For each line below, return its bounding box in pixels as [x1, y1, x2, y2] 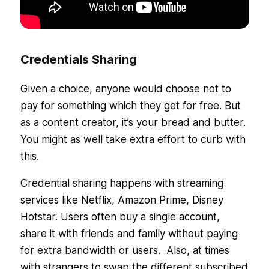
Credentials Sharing [20, 52, 137, 67]
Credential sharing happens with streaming [20, 177, 223, 190]
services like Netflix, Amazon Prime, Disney [20, 194, 223, 207]
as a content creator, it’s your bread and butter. [20, 116, 246, 129]
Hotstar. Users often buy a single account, [20, 211, 220, 223]
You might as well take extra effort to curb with [20, 133, 246, 146]
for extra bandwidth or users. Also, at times [20, 244, 229, 257]
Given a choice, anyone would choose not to [20, 83, 231, 95]
